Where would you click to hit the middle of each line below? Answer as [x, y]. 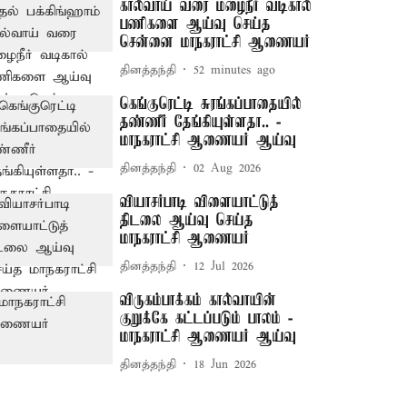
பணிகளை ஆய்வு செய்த [196, 25]
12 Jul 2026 [224, 266]
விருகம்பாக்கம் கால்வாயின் [199, 301]
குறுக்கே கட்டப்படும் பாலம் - [207, 319]
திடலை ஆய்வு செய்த [187, 221]
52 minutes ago [235, 70]
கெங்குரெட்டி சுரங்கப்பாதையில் [211, 104]
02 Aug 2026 [228, 168]
